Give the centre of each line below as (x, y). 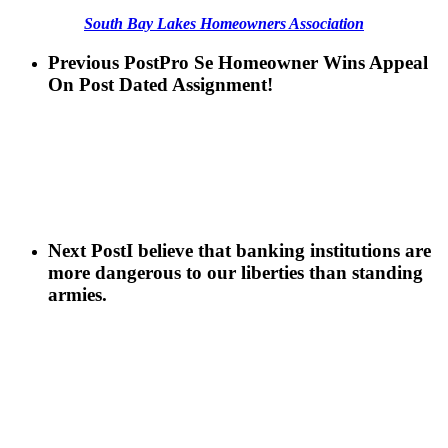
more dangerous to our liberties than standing (235, 272)
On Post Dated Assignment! (160, 84)
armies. (77, 294)
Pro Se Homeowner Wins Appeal (293, 62)
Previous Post (103, 62)
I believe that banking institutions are (278, 250)
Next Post (87, 250)
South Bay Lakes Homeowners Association (224, 23)
